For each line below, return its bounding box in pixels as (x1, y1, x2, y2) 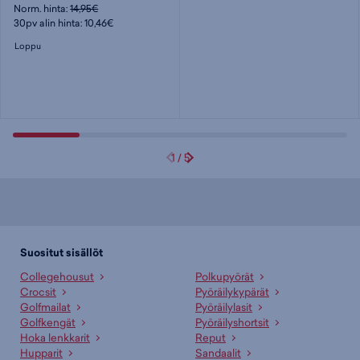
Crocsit (20, 284, 56, 299)
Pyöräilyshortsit (195, 314, 269, 329)
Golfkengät (20, 314, 76, 329)
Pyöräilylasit (195, 299, 252, 314)
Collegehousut (20, 268, 94, 284)
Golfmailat (20, 299, 71, 314)
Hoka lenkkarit (20, 329, 90, 345)
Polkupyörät (195, 268, 254, 284)
